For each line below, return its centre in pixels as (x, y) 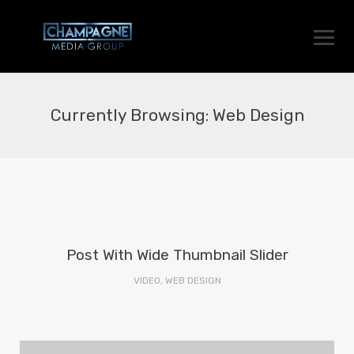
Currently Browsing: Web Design (177, 115)
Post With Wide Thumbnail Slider (177, 255)
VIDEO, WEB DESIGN (177, 281)
